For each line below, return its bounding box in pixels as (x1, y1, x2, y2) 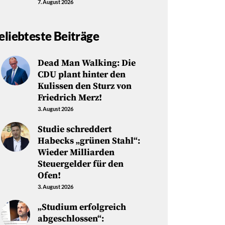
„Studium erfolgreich (37, 201, 126, 213)
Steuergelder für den (37, 158, 124, 170)
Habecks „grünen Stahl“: (37, 135, 140, 147)
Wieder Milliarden (37, 147, 115, 159)
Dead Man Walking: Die (37, 57, 136, 69)
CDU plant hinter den (37, 69, 126, 81)
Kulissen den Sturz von (37, 80, 132, 92)
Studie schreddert (37, 124, 111, 136)
